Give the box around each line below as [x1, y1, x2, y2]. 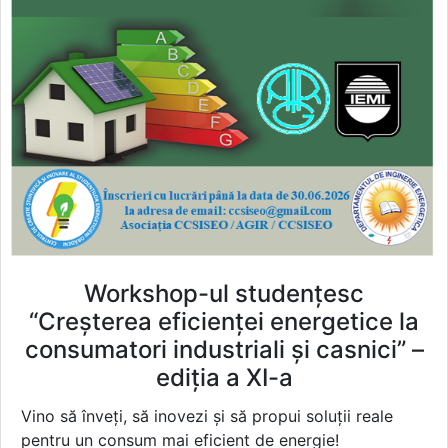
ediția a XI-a [155, 362, 293, 392]
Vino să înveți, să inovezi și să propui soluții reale [21, 405, 393, 426]
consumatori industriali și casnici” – [24, 334, 424, 364]
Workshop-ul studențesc [84, 278, 364, 308]
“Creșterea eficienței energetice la [29, 306, 419, 336]
